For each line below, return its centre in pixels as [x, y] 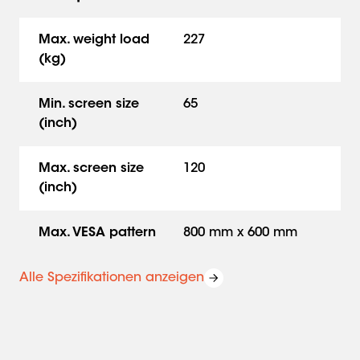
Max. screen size [91, 169]
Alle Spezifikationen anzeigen [112, 278]
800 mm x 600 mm [240, 233]
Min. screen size [89, 104]
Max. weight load [94, 40]
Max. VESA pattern [97, 233]
